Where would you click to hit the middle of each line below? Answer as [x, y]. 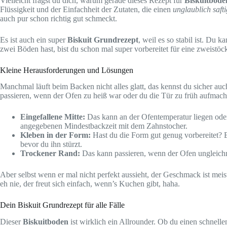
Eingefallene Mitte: [53, 117]
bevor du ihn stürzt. [51, 144]
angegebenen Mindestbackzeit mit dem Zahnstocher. [104, 126]
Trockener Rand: [50, 154]
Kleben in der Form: [55, 135]
